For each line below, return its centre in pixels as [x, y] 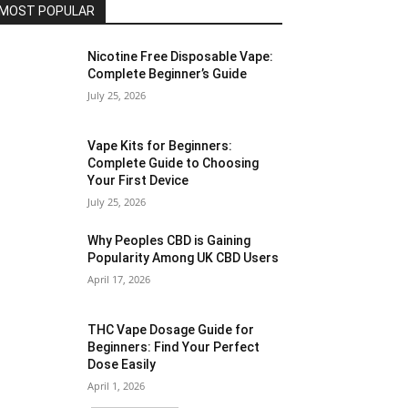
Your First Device [138, 181]
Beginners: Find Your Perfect [174, 347]
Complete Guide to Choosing [173, 163]
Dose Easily [122, 365]
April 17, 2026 [119, 280]
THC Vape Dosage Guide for [171, 330]
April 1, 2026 [117, 386]
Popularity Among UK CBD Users [184, 258]
